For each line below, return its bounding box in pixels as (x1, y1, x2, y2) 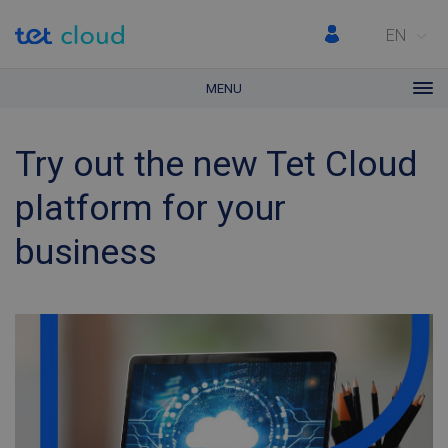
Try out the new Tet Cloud (15, 143, 418, 185)
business (15, 231, 157, 273)
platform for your (15, 187, 286, 229)
